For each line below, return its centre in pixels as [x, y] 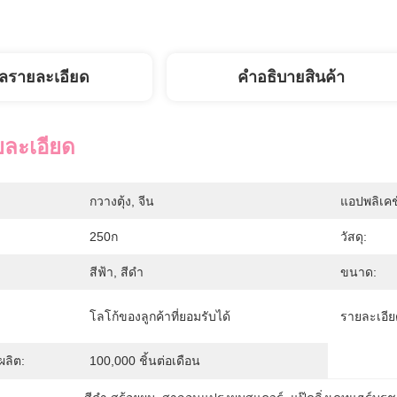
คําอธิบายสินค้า [291, 77]
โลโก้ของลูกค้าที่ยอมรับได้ [160, 316]
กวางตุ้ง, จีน [122, 201]
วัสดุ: [354, 237]
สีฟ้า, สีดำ [117, 272]
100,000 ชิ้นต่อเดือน [145, 361]
